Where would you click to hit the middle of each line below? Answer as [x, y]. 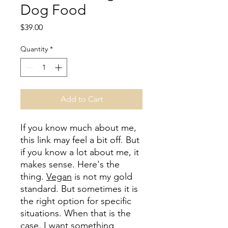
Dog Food [53, 10]
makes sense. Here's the [70, 164]
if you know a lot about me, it [80, 152]
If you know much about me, [78, 128]
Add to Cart [81, 99]
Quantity [34, 49]
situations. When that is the [76, 213]
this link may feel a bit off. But [80, 140]
